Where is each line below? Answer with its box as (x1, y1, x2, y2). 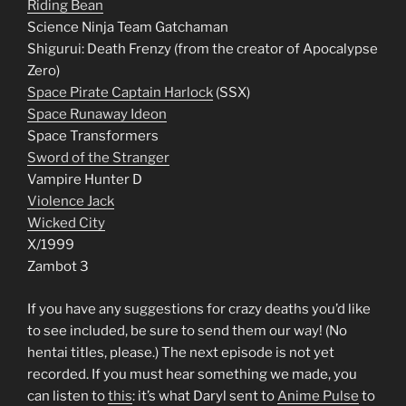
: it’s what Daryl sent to (132, 387, 277, 404)
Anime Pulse (277, 387, 359, 404)
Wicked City (27, 215, 105, 231)
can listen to (27, 387, 108, 404)
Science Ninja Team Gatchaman (27, 19, 228, 35)
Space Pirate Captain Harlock (27, 84, 213, 101)
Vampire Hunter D (27, 171, 142, 188)
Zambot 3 (27, 258, 89, 275)
